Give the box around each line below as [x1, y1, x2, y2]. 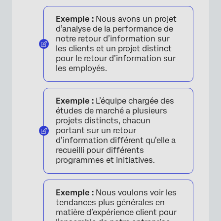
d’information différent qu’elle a [56, 136, 176, 146]
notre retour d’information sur [56, 34, 170, 44]
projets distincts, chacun [56, 116, 150, 126]
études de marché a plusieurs [56, 106, 167, 116]
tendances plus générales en [56, 198, 165, 208]
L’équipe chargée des [94, 96, 174, 106]
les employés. [56, 64, 107, 74]
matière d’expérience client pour [56, 208, 177, 218]
